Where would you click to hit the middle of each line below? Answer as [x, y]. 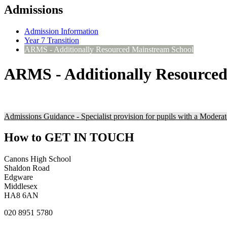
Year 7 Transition [52, 40]
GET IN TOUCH [88, 138]
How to [23, 138]
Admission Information [61, 31]
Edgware [18, 177]
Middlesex [21, 186]
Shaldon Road [27, 168]
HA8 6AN [21, 196]
